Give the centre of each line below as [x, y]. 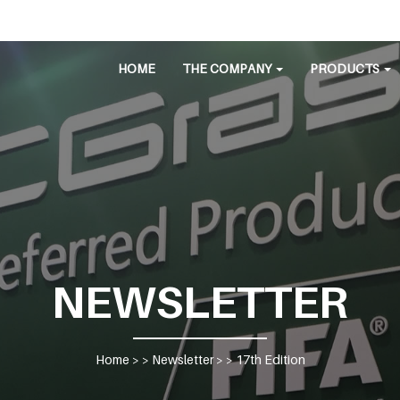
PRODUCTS [346, 68]
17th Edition [270, 359]
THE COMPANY [228, 68]
